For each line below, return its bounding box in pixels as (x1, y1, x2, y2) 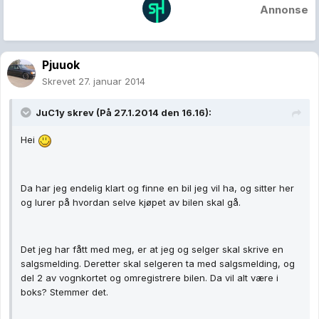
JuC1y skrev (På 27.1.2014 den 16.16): (36, 107, 211, 119)
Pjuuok (42, 58, 80, 73)
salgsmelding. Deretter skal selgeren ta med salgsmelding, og (21, 257, 295, 269)
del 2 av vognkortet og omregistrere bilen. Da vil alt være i (21, 271, 278, 283)
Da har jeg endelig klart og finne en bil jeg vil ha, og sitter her (21, 182, 294, 194)
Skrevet (42, 75, 78, 88)
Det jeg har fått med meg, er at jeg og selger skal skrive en (21, 243, 283, 255)
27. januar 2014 (78, 75, 145, 88)
